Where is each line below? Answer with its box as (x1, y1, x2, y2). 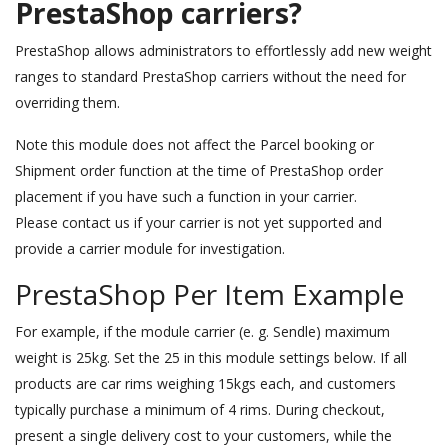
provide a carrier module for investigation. (15, 239, 285, 259)
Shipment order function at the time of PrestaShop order (15, 161, 383, 181)
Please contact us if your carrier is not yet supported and (15, 213, 382, 233)
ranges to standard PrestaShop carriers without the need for (15, 67, 406, 87)
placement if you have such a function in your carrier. (15, 187, 357, 207)
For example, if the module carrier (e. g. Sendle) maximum (15, 322, 390, 342)
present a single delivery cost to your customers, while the (15, 426, 392, 446)
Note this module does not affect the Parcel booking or (15, 135, 374, 155)
